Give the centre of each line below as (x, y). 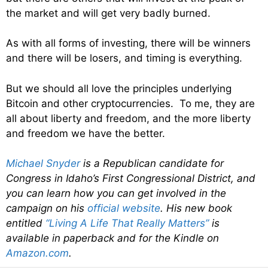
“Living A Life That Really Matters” (127, 223)
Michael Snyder (43, 164)
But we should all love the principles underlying (119, 88)
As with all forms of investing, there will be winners (128, 43)
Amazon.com (37, 253)
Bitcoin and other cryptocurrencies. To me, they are (130, 103)
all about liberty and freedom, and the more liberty (128, 118)
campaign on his (47, 208)
